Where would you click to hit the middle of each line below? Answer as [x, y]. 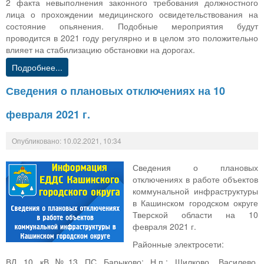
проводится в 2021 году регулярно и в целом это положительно [132, 38]
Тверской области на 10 [195, 215]
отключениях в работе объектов [195, 179]
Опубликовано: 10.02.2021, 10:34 [67, 141]
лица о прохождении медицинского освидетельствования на [132, 14]
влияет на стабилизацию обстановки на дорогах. [100, 50]
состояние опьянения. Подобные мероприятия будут [132, 26]
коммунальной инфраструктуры [195, 191]
